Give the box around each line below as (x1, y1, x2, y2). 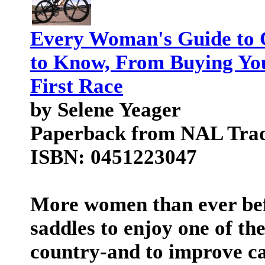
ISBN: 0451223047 (30, 146, 197, 169)
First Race (30, 75, 123, 98)
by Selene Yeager (30, 98, 181, 121)
